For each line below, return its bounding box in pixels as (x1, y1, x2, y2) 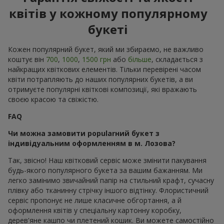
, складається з (151, 54, 203, 64)
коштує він (8, 54, 46, 64)
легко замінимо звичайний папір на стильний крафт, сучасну (8, 175, 214, 185)
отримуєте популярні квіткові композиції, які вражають (8, 84, 197, 94)
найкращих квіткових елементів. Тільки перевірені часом (8, 64, 201, 74)
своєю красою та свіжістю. (8, 94, 98, 104)
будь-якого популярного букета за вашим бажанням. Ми (8, 165, 202, 175)
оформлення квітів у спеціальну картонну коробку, (8, 205, 181, 215)
